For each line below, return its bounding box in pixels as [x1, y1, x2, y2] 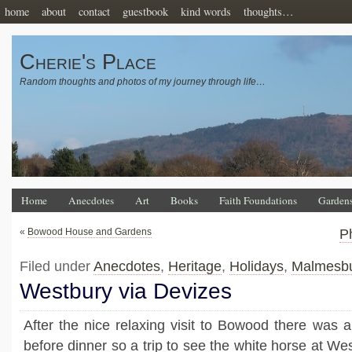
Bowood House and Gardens [27, 226, 152, 237]
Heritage [168, 258, 222, 274]
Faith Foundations [219, 193, 297, 207]
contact [79, 4, 110, 19]
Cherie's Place [20, 50, 156, 74]
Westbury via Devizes [20, 279, 232, 303]
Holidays [229, 258, 284, 274]
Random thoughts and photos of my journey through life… [20, 76, 266, 87]
